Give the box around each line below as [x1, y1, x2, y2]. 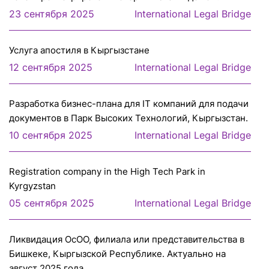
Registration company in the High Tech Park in [9, 166, 205, 178]
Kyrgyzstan [9, 180, 56, 192]
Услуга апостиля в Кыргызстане [9, 44, 150, 56]
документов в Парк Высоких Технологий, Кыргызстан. [9, 112, 248, 124]
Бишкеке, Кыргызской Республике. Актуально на [9, 248, 226, 260]
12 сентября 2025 [9, 61, 92, 74]
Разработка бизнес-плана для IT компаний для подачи [9, 98, 249, 110]
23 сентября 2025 [9, 8, 94, 20]
